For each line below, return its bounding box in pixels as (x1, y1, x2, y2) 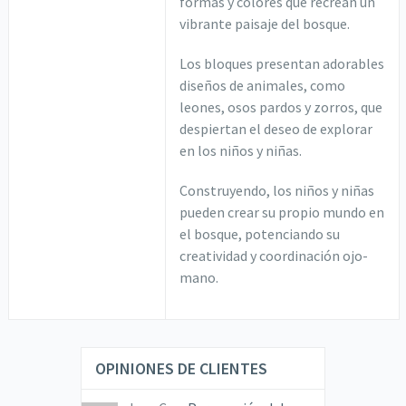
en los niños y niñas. (179, 141, 303, 160)
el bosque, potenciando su (179, 225, 341, 244)
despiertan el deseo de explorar (179, 120, 373, 139)
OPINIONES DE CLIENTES (94, 358, 267, 380)
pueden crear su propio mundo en (179, 203, 385, 222)
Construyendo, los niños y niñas (179, 181, 375, 200)
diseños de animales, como (179, 76, 346, 95)
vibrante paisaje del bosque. (179, 14, 351, 34)
